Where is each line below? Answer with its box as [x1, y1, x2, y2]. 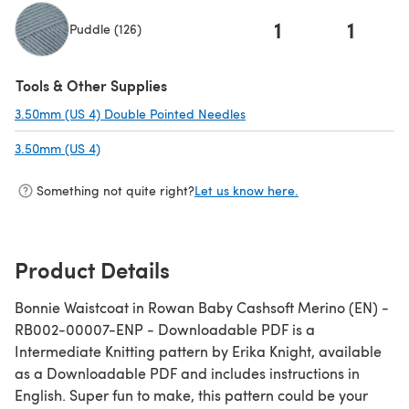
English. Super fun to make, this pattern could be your [15, 384, 368, 404]
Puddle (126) [69, 20, 142, 38]
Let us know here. [194, 182, 299, 200]
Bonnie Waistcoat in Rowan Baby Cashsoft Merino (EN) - [15, 297, 389, 317]
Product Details [15, 253, 170, 285]
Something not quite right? [37, 182, 194, 200]
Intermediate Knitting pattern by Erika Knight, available [15, 341, 382, 361]
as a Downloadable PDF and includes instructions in [15, 362, 360, 383]
